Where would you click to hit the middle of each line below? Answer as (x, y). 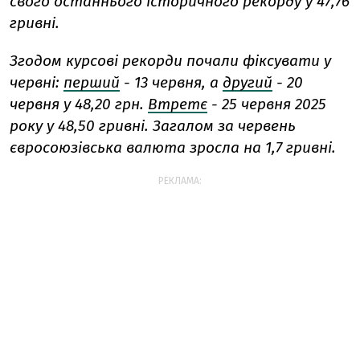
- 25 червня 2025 (269, 104)
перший (92, 82)
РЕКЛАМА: (180, 180)
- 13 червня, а (171, 82)
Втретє (178, 104)
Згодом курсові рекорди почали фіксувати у (170, 60)
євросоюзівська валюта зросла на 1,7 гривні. (173, 147)
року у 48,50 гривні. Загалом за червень (153, 125)
